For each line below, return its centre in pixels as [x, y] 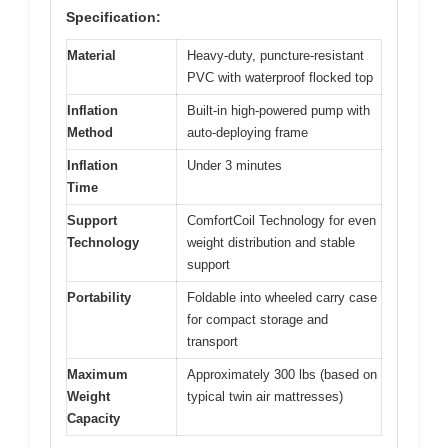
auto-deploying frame [247, 133]
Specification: [113, 17]
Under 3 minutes [234, 166]
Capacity [93, 419]
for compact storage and [257, 320]
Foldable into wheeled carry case [282, 298]
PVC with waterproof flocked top [280, 78]
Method [90, 133]
